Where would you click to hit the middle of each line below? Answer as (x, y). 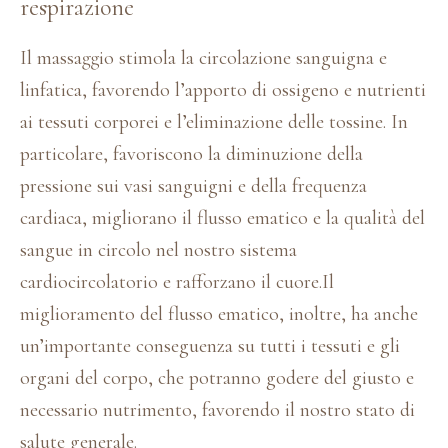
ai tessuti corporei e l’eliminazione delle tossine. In (214, 121)
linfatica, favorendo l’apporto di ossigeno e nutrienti (223, 89)
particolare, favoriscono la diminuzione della (191, 153)
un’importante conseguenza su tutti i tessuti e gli (210, 345)
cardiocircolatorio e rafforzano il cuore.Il (177, 281)
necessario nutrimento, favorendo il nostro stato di (217, 409)
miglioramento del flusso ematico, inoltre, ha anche (219, 313)
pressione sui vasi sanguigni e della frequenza (193, 185)
